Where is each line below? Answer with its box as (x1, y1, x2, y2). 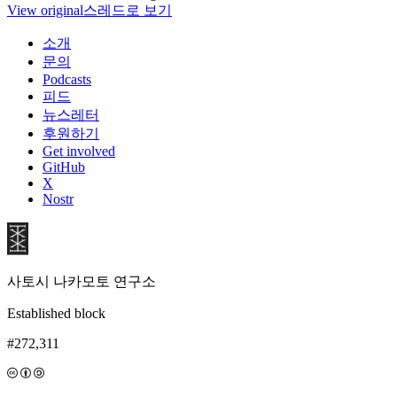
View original (7, 2, 83, 18)
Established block (7, 305, 105, 321)
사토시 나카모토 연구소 (7, 273, 156, 289)
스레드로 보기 (83, 2, 172, 18)
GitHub (43, 159, 85, 175)
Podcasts (43, 71, 91, 87)
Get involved (43, 143, 115, 159)
